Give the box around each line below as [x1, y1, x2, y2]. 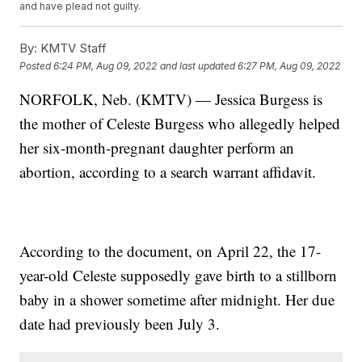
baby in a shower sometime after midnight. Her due [19, 289, 335, 310]
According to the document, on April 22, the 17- [19, 241, 322, 262]
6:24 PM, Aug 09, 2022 [53, 59, 158, 72]
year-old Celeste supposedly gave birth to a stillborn [19, 265, 338, 286]
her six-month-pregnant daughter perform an [19, 137, 295, 158]
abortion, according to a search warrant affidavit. [19, 162, 317, 183]
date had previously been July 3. [19, 314, 221, 335]
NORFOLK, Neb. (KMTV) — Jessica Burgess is [19, 89, 323, 110]
